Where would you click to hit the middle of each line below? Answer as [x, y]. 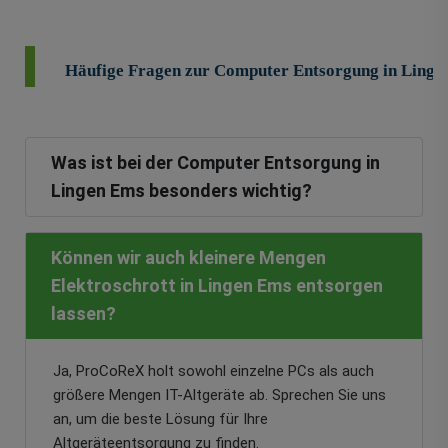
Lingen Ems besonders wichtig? [181, 191]
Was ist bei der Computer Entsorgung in [215, 163]
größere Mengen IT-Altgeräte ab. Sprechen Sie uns [219, 395]
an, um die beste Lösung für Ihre [160, 419]
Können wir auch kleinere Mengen [188, 258]
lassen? [83, 314]
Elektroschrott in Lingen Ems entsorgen [217, 286]
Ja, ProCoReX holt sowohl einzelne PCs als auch [213, 371]
